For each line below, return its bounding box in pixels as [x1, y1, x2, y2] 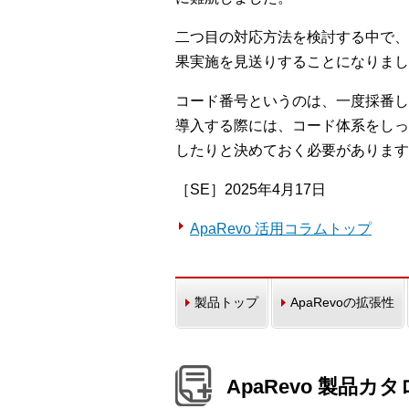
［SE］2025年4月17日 [175, 182, 326, 198]
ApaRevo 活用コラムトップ [190, 221, 372, 237]
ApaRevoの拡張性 [290, 295, 394, 310]
